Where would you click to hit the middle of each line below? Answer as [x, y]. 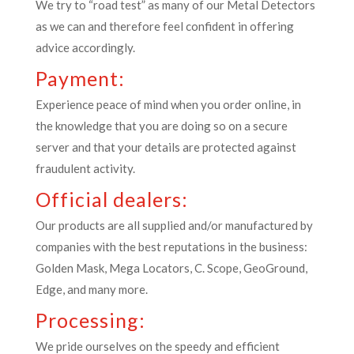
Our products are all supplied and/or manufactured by [174, 225]
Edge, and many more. [91, 289]
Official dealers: [111, 199]
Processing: [90, 320]
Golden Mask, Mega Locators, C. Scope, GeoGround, [171, 268]
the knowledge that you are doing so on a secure [161, 126]
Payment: [80, 78]
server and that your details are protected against [166, 147]
